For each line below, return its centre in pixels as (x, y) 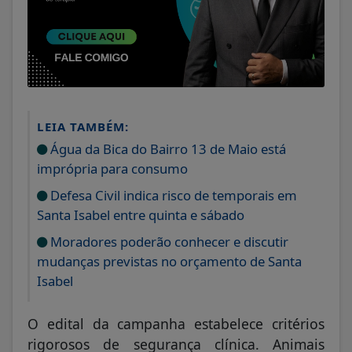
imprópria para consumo (112, 168)
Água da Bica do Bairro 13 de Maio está (167, 148)
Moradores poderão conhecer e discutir (168, 241)
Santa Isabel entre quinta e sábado (141, 214)
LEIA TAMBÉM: (83, 126)
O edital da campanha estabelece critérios (176, 323)
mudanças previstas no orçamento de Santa (169, 261)
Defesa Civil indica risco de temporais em (172, 195)
